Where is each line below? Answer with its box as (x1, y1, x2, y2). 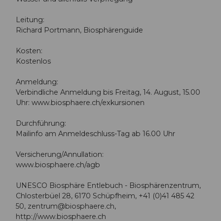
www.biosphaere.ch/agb (16, 160, 100, 170)
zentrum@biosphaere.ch (28, 202, 114, 211)
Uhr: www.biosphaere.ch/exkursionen (16, 98, 145, 108)
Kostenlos (16, 57, 51, 66)
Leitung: (16, 15, 44, 25)
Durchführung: (16, 119, 66, 128)
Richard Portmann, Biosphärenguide (16, 26, 143, 35)
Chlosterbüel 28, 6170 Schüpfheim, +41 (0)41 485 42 (16, 191, 194, 201)
